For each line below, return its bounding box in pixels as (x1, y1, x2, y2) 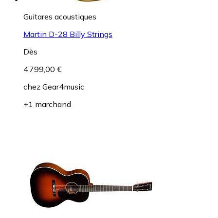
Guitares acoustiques (23, 12, 96, 22)
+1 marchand (23, 99, 71, 109)
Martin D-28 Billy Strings (23, 29, 112, 39)
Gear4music (42, 82, 84, 92)
